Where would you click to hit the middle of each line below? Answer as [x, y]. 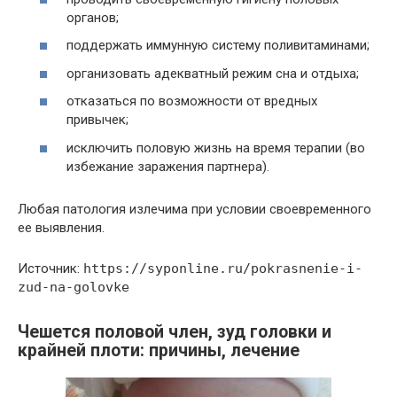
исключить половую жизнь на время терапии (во [216, 148]
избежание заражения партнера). [168, 166]
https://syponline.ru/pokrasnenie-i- [223, 268]
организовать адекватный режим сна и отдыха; [213, 73]
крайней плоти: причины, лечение [159, 350]
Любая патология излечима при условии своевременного [195, 209]
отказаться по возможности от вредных [192, 101]
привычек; [97, 120]
